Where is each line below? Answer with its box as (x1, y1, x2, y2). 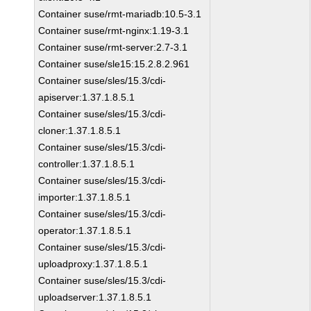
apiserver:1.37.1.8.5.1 (38, 92, 135, 103)
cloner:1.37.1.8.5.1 (38, 125, 121, 136)
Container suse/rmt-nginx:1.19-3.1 (38, 25, 190, 36)
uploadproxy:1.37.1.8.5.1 (38, 258, 149, 269)
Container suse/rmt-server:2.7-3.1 (38, 42, 188, 53)
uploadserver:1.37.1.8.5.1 (38, 292, 152, 303)
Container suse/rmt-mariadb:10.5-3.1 (38, 8, 202, 19)
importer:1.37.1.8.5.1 (38, 192, 131, 203)
